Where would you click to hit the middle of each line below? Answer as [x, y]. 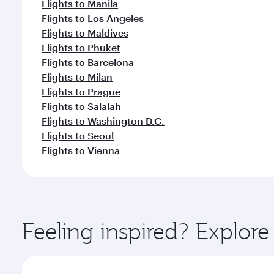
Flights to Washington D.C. [103, 121]
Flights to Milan [77, 77]
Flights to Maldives [85, 33]
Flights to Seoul [78, 135]
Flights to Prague [81, 91]
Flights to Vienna [81, 150]
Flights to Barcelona [88, 62]
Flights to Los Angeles [93, 18]
